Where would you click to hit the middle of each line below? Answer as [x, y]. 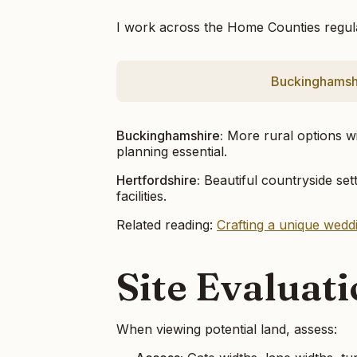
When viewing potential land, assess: [227, 329]
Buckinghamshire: [170, 135]
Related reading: [167, 224]
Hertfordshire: [158, 180]
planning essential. [172, 151]
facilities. [141, 196]
